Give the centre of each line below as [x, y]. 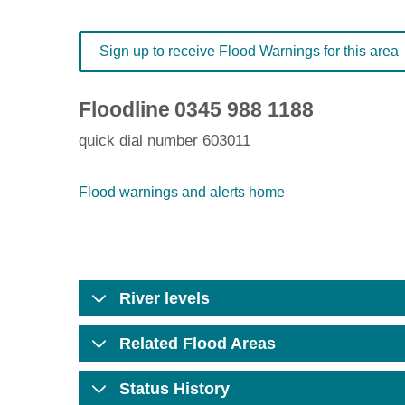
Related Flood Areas [198, 344]
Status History [174, 389]
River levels [165, 298]
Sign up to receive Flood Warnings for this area [249, 51]
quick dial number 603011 [165, 141]
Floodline [124, 109]
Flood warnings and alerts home [182, 192]
